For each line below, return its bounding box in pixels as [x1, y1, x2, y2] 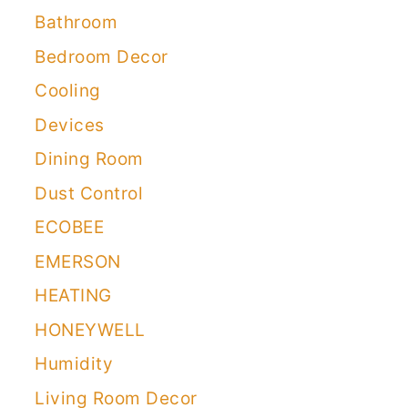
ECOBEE [35, 217, 104, 239]
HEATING [35, 285, 112, 307]
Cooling [35, 80, 101, 102]
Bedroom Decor [35, 46, 168, 67]
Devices [35, 114, 105, 136]
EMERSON [35, 250, 121, 272]
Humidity [35, 353, 113, 375]
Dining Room [35, 148, 144, 170]
